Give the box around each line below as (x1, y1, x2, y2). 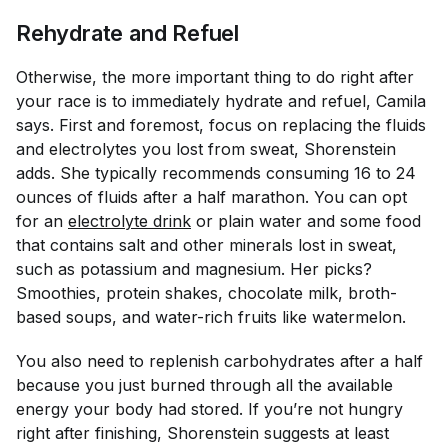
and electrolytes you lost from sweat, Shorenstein (16, 139, 396, 159)
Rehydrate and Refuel (16, 20, 239, 46)
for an (16, 211, 68, 231)
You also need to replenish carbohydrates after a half (16, 351, 423, 371)
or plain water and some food (191, 211, 426, 231)
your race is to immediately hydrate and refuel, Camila (16, 91, 426, 111)
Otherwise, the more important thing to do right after (16, 67, 414, 87)
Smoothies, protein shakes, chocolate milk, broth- (16, 283, 397, 303)
